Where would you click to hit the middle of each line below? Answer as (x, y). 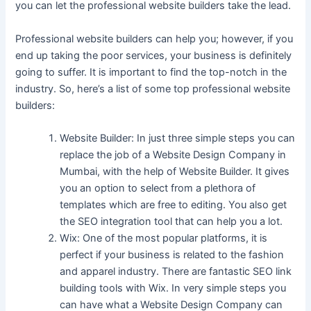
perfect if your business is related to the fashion (172, 254)
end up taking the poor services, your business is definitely (154, 55)
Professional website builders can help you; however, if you (154, 39)
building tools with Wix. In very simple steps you (173, 288)
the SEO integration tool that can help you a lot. (171, 221)
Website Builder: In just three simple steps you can (178, 138)
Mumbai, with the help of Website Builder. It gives (175, 171)
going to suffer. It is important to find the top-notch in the (151, 72)
